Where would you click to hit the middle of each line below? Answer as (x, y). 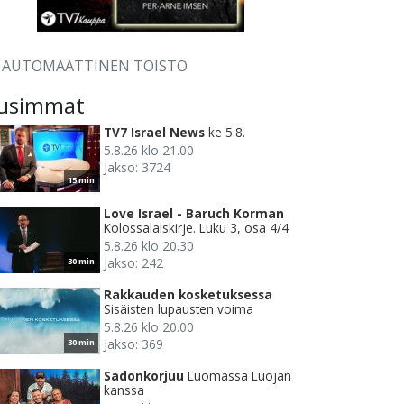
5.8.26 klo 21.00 (149, 151)
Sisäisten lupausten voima (179, 309)
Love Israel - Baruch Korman (194, 214)
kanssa (124, 390)
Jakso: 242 (133, 263)
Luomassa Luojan (239, 376)
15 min (81, 180)
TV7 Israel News (154, 133)
